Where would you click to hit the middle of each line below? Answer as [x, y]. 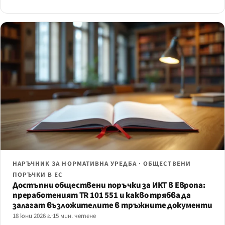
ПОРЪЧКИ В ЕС [38, 175]
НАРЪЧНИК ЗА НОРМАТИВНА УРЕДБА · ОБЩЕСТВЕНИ [102, 163]
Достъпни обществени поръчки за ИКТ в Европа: [109, 185]
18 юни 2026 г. [32, 216]
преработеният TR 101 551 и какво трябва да [102, 195]
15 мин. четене [74, 216]
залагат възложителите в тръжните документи [113, 205]
